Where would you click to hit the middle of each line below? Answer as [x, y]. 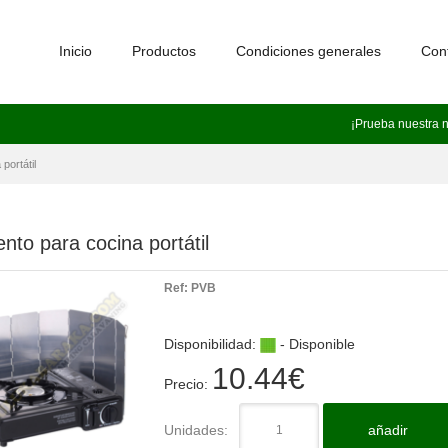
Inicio [75, 51]
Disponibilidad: [212, 344]
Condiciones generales [308, 51]
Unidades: [196, 430]
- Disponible [315, 344]
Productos [164, 51]
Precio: [188, 384]
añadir [388, 430]
